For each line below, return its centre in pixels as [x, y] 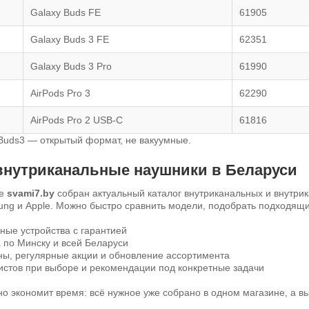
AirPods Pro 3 [60, 93]
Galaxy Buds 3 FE [70, 39]
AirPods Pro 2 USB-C [77, 120]
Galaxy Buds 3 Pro [71, 66]
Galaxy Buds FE [66, 12]
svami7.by [31, 193]
